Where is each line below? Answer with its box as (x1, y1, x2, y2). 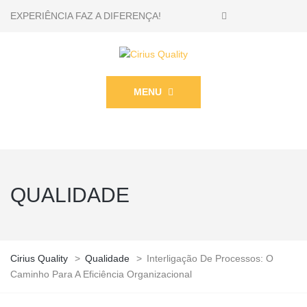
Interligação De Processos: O (147, 252, 273, 264)
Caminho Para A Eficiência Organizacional (10, 268, 192, 280)
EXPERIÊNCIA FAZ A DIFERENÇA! (10, 10, 161, 21)
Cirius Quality (10, 252, 68, 264)
